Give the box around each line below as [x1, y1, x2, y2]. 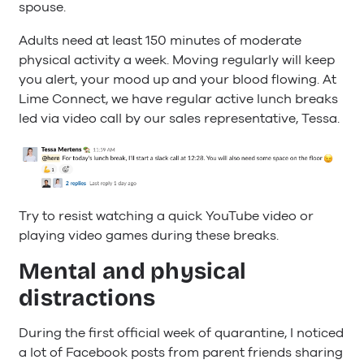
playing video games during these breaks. [19, 227, 279, 245]
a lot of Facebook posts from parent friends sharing [19, 344, 343, 362]
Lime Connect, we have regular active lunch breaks [19, 89, 338, 108]
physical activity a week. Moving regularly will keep [19, 50, 335, 69]
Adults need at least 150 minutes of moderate [19, 31, 301, 50]
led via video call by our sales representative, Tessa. [19, 109, 340, 128]
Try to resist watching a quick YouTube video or [19, 207, 314, 226]
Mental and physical [19, 258, 247, 286]
